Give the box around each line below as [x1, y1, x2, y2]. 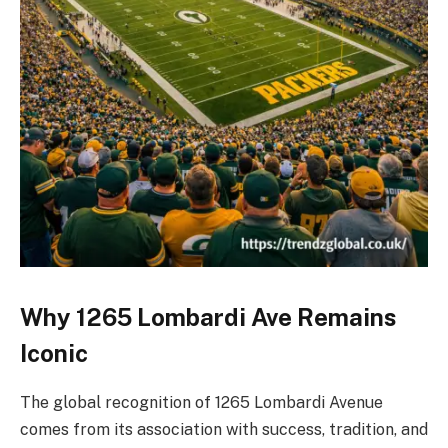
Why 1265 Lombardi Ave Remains [20, 303, 397, 332]
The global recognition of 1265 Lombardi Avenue [20, 393, 383, 413]
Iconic [20, 339, 88, 368]
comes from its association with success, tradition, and [20, 420, 428, 440]
